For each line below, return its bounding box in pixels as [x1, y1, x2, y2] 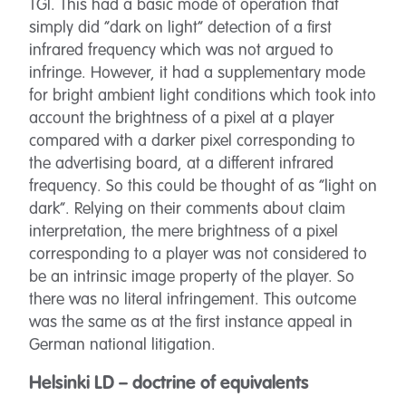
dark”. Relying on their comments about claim [29, 201, 345, 217]
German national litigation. [29, 337, 216, 353]
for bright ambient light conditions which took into [29, 88, 376, 104]
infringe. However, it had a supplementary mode [29, 65, 365, 82]
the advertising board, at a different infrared [29, 156, 333, 172]
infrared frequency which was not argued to [29, 43, 333, 59]
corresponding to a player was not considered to [29, 246, 367, 263]
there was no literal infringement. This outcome [29, 292, 356, 308]
